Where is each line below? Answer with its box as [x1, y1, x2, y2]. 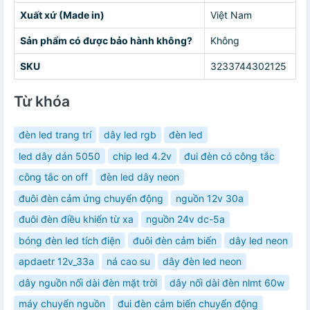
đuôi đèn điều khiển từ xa [19, 213, 134, 226]
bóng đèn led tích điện [19, 234, 120, 246]
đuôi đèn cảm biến [133, 234, 217, 246]
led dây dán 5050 [19, 149, 100, 162]
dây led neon [229, 234, 288, 246]
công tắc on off [19, 171, 88, 183]
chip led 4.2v [113, 149, 172, 162]
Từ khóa [14, 93, 70, 111]
